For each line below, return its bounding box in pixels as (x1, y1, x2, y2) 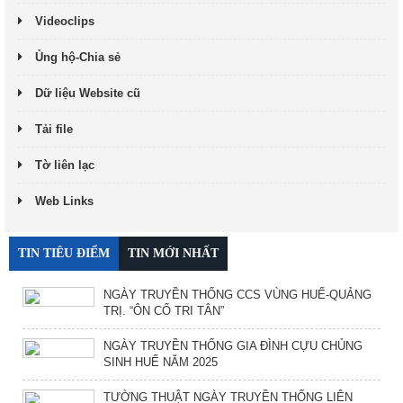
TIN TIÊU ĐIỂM (18, 246, 110, 260)
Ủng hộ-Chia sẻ (35, 49, 121, 64)
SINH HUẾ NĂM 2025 (103, 354, 218, 369)
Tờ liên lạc (35, 157, 94, 172)
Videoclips (35, 13, 94, 28)
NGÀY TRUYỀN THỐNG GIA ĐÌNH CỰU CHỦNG (103, 338, 363, 353)
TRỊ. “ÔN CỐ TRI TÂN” (103, 303, 224, 318)
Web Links (35, 193, 94, 208)
